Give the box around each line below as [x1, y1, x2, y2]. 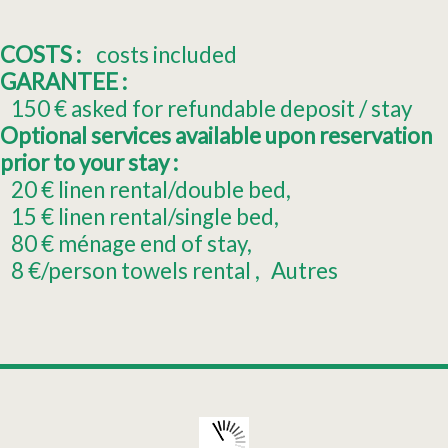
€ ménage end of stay [41, 230, 248, 258]
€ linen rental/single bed [41, 203, 275, 231]
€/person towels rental [28, 257, 256, 285]
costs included [96, 41, 238, 69]
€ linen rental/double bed [41, 176, 287, 204]
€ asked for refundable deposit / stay [54, 95, 413, 123]
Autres [271, 257, 339, 285]
